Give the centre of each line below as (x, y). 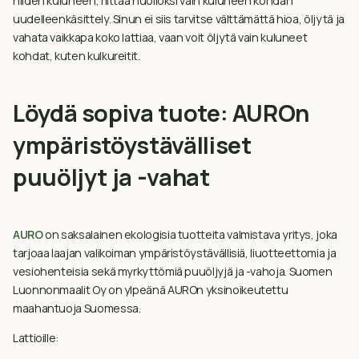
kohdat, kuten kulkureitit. (77, 55)
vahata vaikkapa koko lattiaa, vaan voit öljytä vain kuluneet (160, 37)
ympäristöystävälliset (132, 145)
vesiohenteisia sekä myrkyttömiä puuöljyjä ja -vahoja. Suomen (173, 271)
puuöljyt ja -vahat (111, 177)
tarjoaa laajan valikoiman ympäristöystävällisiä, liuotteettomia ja (175, 252)
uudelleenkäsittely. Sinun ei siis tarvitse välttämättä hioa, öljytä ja (179, 18)
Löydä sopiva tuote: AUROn (161, 113)
